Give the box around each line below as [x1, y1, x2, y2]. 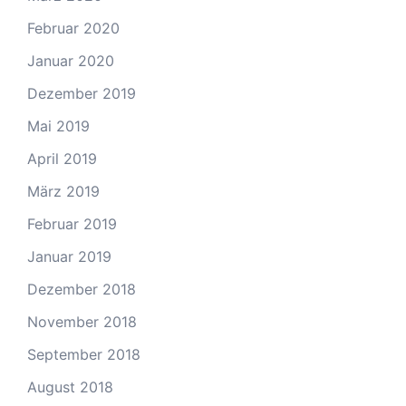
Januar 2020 [27, 52, 114, 70]
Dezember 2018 [27, 280, 136, 298]
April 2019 [27, 150, 97, 168]
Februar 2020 [27, 19, 120, 37]
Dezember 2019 [27, 84, 136, 102]
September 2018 [27, 345, 140, 363]
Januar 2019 [27, 247, 111, 266]
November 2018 [27, 313, 137, 331]
